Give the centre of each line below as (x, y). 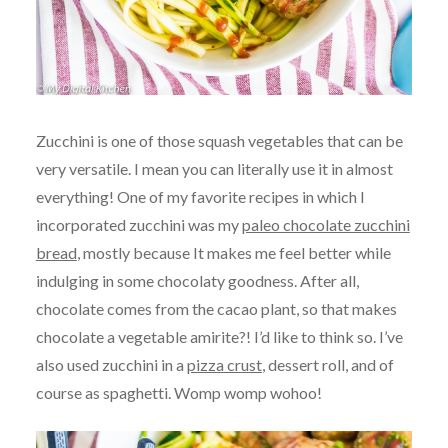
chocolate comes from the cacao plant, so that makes (216, 308)
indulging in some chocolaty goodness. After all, (197, 280)
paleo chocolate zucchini (325, 224)
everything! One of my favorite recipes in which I (200, 196)
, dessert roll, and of (327, 364)
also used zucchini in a (111, 364)
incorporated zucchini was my (138, 224)
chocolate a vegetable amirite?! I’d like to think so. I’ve (219, 336)
